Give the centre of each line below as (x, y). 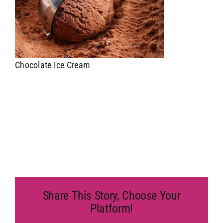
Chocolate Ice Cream (53, 65)
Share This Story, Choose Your (111, 195)
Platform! (111, 208)
